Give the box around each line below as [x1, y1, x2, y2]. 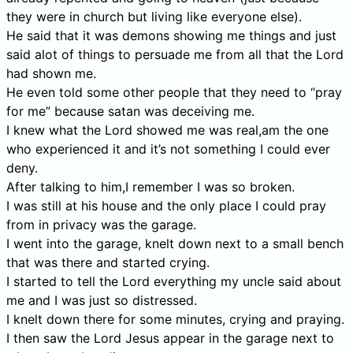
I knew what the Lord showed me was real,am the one [6, 121, 329, 138]
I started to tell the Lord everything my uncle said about [6, 273, 341, 289]
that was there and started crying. [6, 254, 210, 270]
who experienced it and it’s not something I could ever [6, 140, 330, 157]
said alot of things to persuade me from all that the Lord [6, 46, 344, 62]
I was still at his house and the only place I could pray [6, 197, 326, 214]
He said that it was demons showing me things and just [6, 27, 336, 43]
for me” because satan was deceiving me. [6, 102, 255, 119]
